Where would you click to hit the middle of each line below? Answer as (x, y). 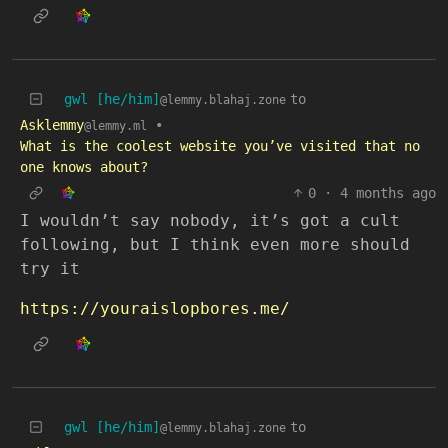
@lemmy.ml (115, 126)
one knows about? (84, 167)
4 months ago (388, 193)
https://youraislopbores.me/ (155, 309)
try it (50, 269)
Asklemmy (52, 125)
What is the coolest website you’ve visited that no (220, 146)
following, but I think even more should (215, 245)
